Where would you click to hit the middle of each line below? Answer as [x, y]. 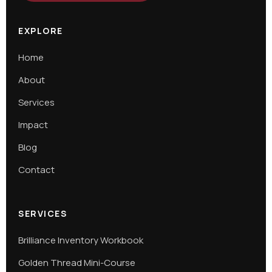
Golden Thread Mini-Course [77, 263]
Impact [33, 125]
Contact [36, 170]
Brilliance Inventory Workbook [81, 240]
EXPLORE [41, 31]
